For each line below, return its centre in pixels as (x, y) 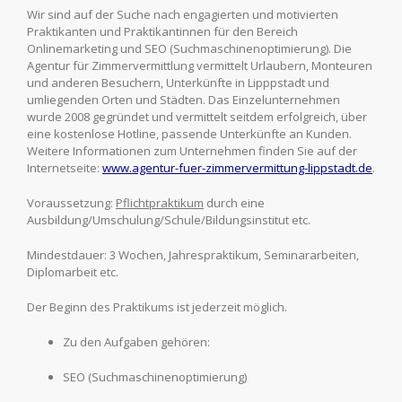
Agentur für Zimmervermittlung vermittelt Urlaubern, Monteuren (200, 66)
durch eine (234, 203)
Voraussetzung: (71, 203)
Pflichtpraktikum (160, 203)
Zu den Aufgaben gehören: (136, 342)
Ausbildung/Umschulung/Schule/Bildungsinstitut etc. (169, 220)
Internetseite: (65, 168)
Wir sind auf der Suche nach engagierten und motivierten (183, 15)
